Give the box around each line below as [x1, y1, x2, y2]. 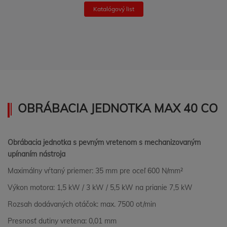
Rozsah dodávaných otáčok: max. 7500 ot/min [8, 200, 156, 209]
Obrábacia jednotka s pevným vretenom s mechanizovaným [8, 138, 201, 147]
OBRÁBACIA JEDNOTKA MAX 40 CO [18, 101, 218, 116]
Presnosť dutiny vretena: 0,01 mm [8, 216, 117, 225]
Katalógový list [93, 5, 134, 13]
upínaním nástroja [8, 149, 65, 159]
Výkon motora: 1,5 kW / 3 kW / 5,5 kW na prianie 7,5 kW [8, 183, 193, 192]
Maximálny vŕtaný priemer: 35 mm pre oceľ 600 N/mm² [8, 166, 183, 175]
